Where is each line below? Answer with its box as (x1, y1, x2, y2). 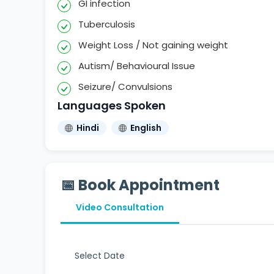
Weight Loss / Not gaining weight (78, 39, 229, 52)
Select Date (75, 250, 125, 262)
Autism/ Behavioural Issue (78, 59, 196, 73)
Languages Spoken (57, 98, 166, 114)
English (130, 122, 162, 135)
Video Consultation (76, 201, 165, 214)
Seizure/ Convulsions (78, 80, 173, 94)
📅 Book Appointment (61, 175, 220, 196)
